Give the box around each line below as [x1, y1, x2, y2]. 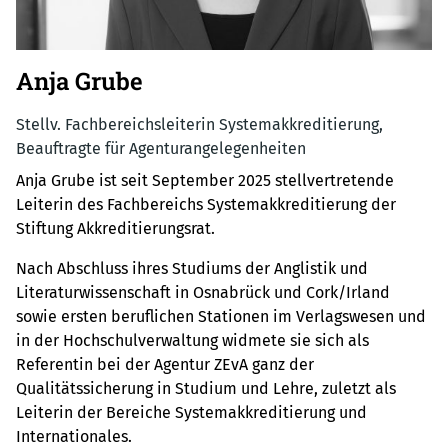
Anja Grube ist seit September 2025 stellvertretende [16, 170, 394, 190]
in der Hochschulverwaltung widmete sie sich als [16, 330, 369, 350]
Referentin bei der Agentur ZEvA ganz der [16, 354, 314, 374]
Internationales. [16, 426, 132, 446]
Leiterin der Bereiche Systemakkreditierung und [16, 402, 367, 422]
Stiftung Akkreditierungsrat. [16, 218, 215, 238]
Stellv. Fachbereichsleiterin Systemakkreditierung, [16, 114, 383, 134]
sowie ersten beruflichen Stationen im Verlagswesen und [16, 306, 426, 326]
